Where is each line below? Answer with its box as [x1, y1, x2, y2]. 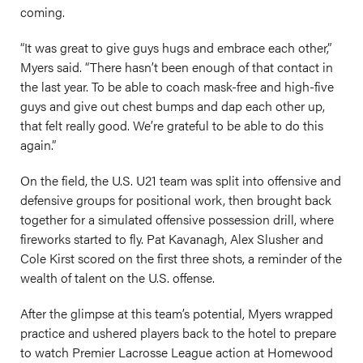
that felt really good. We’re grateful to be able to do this [20, 116, 323, 135]
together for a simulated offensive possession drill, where [20, 210, 334, 228]
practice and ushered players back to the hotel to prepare [20, 323, 336, 342]
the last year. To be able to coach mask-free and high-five [20, 77, 334, 96]
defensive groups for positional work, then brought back [20, 190, 331, 209]
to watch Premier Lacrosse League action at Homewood [20, 343, 333, 361]
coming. [20, 2, 65, 21]
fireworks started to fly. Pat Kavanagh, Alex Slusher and [20, 229, 323, 248]
